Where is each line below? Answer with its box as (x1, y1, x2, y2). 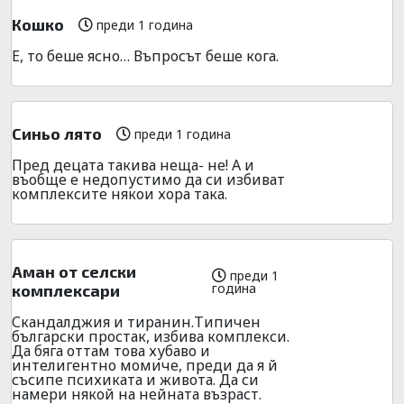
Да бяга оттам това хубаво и (12, 340, 210, 361)
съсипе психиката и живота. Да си (12, 369, 259, 390)
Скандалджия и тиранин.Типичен (12, 311, 261, 332)
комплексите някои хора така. (12, 183, 227, 204)
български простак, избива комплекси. (12, 326, 289, 346)
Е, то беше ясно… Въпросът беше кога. (12, 45, 279, 66)
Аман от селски (12, 261, 136, 281)
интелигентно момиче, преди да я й (12, 354, 278, 375)
